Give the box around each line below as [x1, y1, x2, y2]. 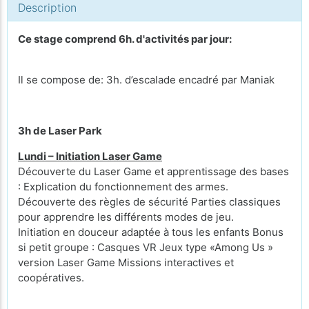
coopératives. [18, 271, 84, 284]
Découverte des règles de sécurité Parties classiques [18, 195, 281, 208]
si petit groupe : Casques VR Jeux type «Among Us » [18, 241, 273, 254]
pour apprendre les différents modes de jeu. [18, 210, 234, 223]
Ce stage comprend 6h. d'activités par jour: [18, 32, 232, 46]
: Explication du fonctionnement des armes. [18, 180, 228, 193]
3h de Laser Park [18, 124, 102, 137]
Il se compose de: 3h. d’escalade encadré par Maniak [18, 73, 275, 86]
